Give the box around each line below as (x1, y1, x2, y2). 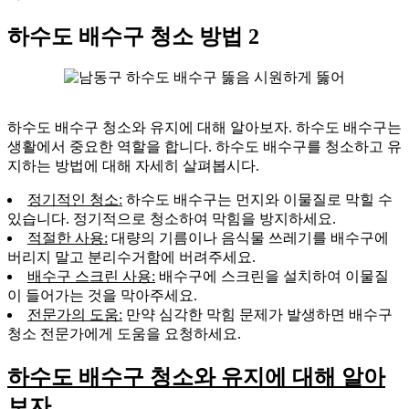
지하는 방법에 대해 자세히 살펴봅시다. (7, 158, 259, 174)
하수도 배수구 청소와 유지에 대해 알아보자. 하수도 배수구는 (7, 120, 402, 136)
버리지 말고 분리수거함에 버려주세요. (7, 249, 256, 266)
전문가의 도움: (27, 307, 122, 323)
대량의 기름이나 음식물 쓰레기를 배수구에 (108, 230, 389, 246)
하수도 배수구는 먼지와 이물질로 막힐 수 (122, 192, 393, 208)
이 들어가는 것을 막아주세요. (7, 288, 197, 304)
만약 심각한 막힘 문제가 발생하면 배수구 (122, 307, 393, 323)
